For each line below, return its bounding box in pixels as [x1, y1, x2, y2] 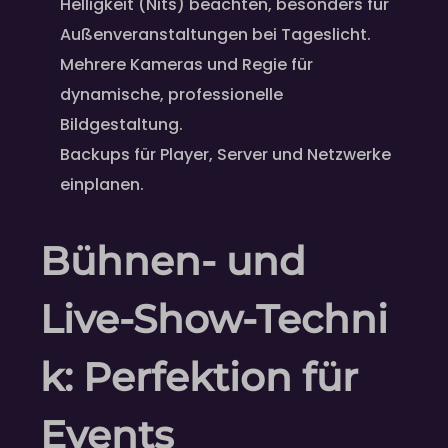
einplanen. [60, 172, 144, 196]
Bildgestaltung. [60, 112, 183, 136]
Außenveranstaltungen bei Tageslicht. [60, 22, 371, 46]
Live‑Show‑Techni [40, 295, 388, 344]
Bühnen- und [40, 237, 306, 286]
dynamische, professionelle [60, 82, 283, 106]
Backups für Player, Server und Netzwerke [60, 142, 391, 166]
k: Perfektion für [40, 353, 358, 402]
